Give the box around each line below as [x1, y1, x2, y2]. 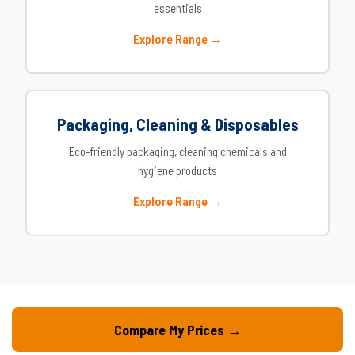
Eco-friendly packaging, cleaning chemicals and [68, 144, 287, 158]
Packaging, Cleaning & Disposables [56, 114, 299, 134]
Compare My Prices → [113, 321, 242, 338]
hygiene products [138, 163, 217, 177]
